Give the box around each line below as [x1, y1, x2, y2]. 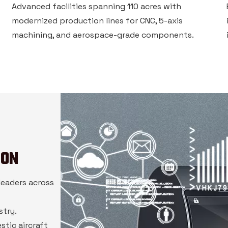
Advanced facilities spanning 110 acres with [12, 1, 182, 12]
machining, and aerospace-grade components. [12, 30, 194, 40]
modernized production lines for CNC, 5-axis [12, 15, 183, 26]
